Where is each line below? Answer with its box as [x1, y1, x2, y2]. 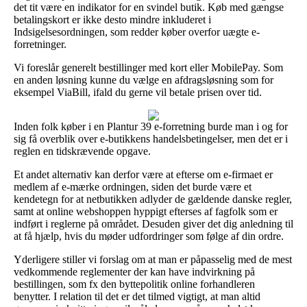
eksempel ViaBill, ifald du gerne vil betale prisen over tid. [14, 86, 262, 98]
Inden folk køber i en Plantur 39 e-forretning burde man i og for [14, 120, 288, 132]
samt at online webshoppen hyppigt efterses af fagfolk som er [14, 205, 278, 217]
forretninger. [14, 38, 66, 50]
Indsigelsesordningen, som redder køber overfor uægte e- [14, 25, 260, 38]
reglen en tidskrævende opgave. [14, 145, 151, 157]
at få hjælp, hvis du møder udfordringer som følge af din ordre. [14, 230, 284, 242]
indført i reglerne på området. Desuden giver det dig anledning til [14, 217, 293, 230]
